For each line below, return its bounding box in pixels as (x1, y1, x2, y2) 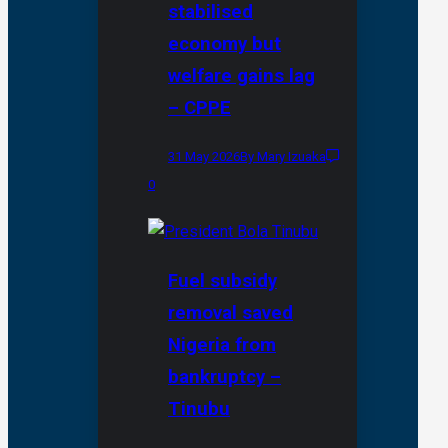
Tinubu (168, 397, 230, 420)
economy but (168, 32, 281, 55)
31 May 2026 (168, 149, 240, 165)
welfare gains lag (168, 64, 315, 87)
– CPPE (168, 96, 231, 119)
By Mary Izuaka (240, 149, 326, 165)
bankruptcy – (168, 365, 281, 388)
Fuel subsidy (168, 269, 277, 292)
